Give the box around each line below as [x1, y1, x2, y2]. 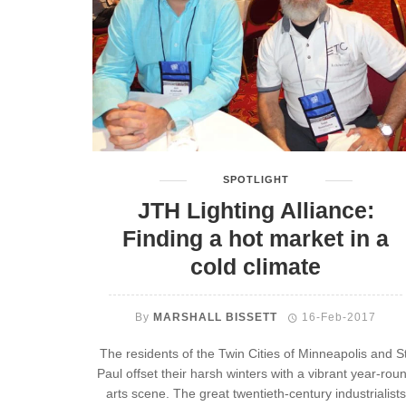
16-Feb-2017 [302, 311, 377, 324]
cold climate [190, 255, 321, 279]
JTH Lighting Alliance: [137, 198, 374, 223]
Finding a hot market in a [122, 227, 389, 251]
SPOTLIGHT [222, 174, 289, 185]
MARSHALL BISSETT [152, 311, 277, 324]
